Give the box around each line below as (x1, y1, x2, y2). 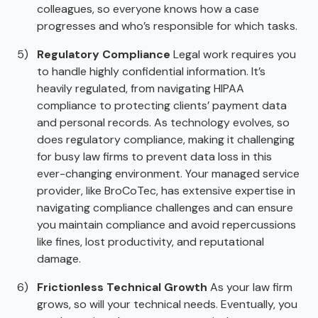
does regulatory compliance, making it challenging (37, 131, 295, 147)
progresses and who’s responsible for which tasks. (37, 18, 297, 33)
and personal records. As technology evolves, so (37, 114, 290, 130)
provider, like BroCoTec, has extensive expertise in (37, 182, 295, 198)
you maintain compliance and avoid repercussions (37, 216, 296, 232)
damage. (37, 251, 81, 266)
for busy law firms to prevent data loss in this (37, 148, 272, 164)
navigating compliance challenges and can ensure (37, 199, 293, 215)
